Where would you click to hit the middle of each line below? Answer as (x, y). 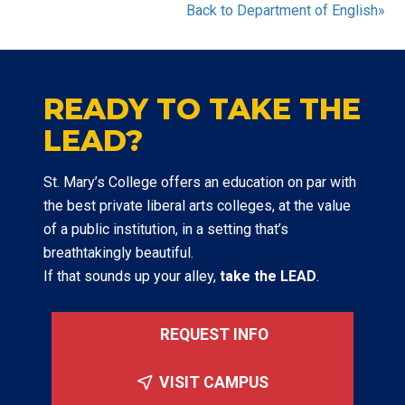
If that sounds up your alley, (132, 276)
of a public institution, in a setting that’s (166, 229)
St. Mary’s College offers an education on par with (200, 182)
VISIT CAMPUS (212, 383)
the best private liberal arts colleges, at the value (197, 205)
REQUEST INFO (212, 335)
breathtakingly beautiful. (118, 252)
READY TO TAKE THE (202, 108)
